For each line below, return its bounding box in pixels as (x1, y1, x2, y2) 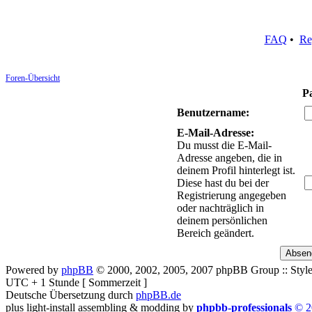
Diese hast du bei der (177, 177, 269, 189)
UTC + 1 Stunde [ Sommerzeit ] (6, 276, 147, 288)
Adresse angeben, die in (177, 152, 282, 164)
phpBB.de (136, 289, 181, 301)
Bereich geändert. (177, 227, 254, 239)
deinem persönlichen (177, 214, 267, 226)
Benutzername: (177, 107, 249, 118)
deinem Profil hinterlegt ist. (177, 164, 295, 176)
